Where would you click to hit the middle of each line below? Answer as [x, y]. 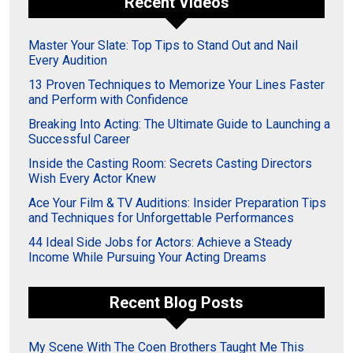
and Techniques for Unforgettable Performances [161, 218]
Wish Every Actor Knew [92, 178]
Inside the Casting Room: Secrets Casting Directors [170, 163]
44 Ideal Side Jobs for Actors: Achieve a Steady [160, 242]
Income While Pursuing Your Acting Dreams [147, 257]
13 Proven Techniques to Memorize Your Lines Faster [176, 85]
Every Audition [68, 60]
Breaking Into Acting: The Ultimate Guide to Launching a [179, 124]
